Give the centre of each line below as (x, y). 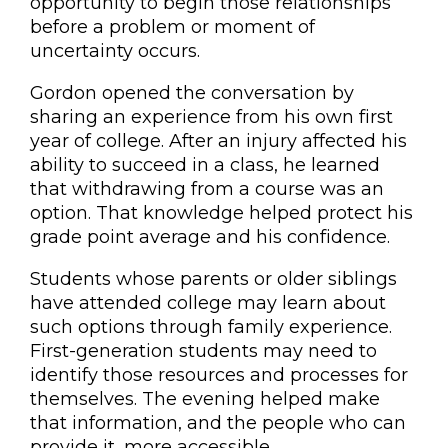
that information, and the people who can (218, 423)
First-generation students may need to (203, 351)
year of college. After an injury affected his (218, 141)
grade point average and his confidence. (210, 237)
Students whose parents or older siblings (213, 279)
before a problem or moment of (172, 27)
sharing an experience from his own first (211, 117)
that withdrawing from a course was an (207, 189)
